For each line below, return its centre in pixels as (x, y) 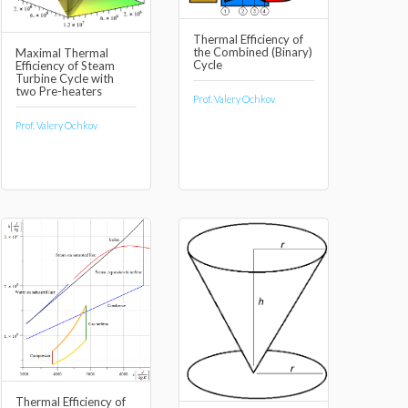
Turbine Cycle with (65, 79)
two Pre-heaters (59, 92)
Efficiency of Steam (65, 66)
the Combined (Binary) (253, 51)
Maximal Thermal (62, 53)
